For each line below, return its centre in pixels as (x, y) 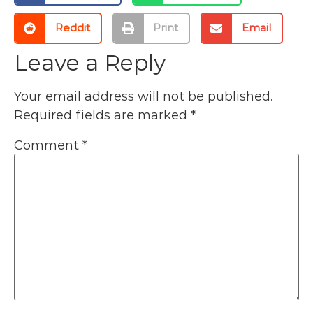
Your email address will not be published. (144, 96)
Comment (48, 145)
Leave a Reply (90, 62)
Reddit (72, 28)
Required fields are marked (102, 115)
